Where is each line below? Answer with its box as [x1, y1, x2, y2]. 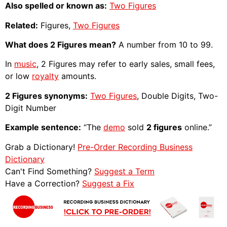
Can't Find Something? [5, 166, 94, 176]
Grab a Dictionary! [5, 141, 78, 152]
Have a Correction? [5, 178, 82, 188]
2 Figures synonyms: [5, 90, 88, 101]
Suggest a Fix [82, 178, 134, 188]
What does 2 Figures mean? [5, 39, 116, 50]
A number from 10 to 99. [116, 39, 213, 50]
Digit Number [5, 102, 56, 113]
